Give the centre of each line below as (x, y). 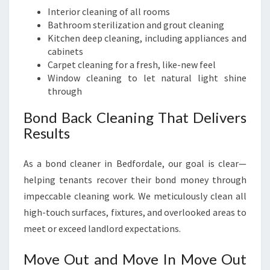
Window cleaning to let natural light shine (147, 78)
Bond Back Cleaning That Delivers (135, 117)
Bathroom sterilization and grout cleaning (136, 25)
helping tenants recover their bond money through (135, 180)
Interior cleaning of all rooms (109, 11)
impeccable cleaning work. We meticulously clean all (135, 196)
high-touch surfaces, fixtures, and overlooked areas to (135, 212)
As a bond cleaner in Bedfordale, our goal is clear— (135, 163)
